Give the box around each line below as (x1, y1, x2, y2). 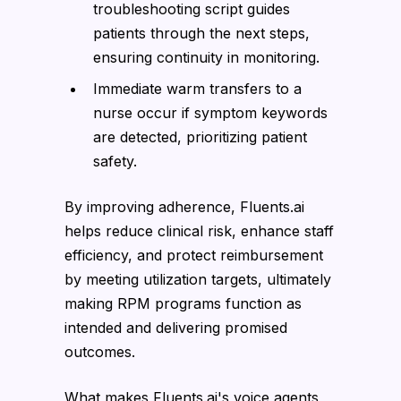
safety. (93, 151, 137, 170)
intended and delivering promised (64, 318, 287, 337)
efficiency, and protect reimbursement (64, 245, 323, 264)
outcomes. (64, 342, 135, 361)
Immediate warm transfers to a (93, 79, 302, 98)
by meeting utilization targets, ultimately (64, 269, 331, 288)
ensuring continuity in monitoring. (93, 47, 320, 66)
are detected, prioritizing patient (93, 127, 307, 146)
